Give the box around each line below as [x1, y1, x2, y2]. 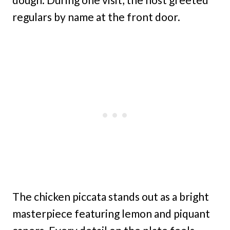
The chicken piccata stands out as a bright [12, 190, 209, 203]
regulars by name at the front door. [12, 10, 180, 24]
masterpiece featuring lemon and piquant [12, 207, 210, 220]
